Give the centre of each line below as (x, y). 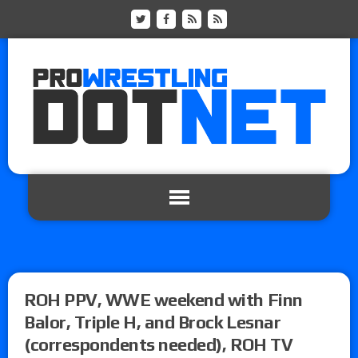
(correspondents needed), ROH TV (159, 344)
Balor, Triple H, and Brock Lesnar (153, 322)
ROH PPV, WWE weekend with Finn (163, 299)
